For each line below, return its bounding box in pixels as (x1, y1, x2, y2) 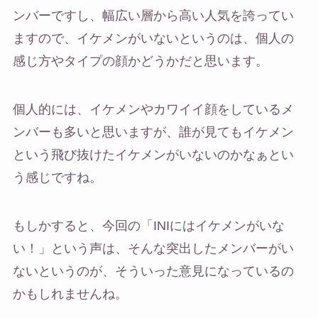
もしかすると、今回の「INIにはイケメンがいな (12, 218, 285, 233)
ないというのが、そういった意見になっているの (12, 263, 294, 278)
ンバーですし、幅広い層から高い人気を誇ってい (12, 9, 294, 23)
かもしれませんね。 (12, 286, 128, 301)
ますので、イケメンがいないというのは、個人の (12, 31, 294, 46)
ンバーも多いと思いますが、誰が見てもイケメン (12, 124, 294, 139)
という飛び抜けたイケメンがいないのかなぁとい (12, 147, 294, 162)
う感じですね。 (12, 170, 102, 185)
